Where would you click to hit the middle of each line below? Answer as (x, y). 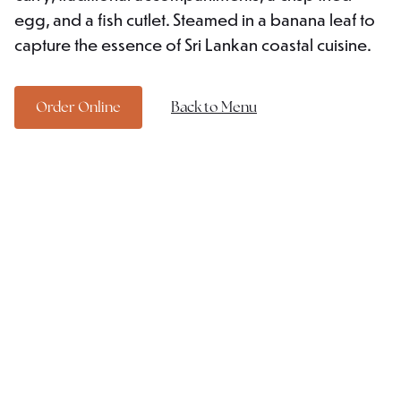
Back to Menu (214, 107)
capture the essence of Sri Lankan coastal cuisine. (193, 45)
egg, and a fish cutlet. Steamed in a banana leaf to (195, 20)
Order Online (78, 107)
